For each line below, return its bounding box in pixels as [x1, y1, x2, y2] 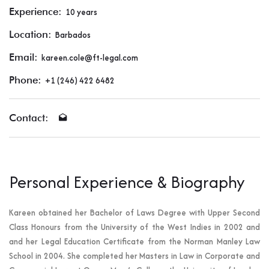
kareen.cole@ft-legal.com [41, 52, 138, 64]
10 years [65, 6, 97, 18]
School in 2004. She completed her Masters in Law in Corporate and [9, 250, 260, 262]
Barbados [55, 29, 91, 41]
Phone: [9, 74, 41, 86]
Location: [9, 28, 52, 40]
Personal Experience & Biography [9, 170, 245, 194]
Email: [9, 51, 38, 63]
